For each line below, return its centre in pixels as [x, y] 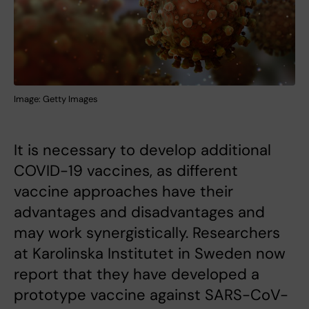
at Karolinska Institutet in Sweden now [150, 253]
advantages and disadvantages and [139, 212]
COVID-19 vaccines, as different [126, 170]
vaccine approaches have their [123, 191]
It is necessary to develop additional [142, 150]
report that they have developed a [137, 274]
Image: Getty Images [56, 99]
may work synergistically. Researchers [147, 232]
